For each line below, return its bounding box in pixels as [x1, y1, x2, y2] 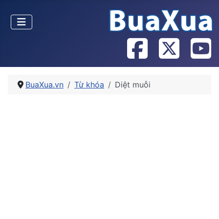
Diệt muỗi [115, 80, 151, 89]
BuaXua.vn [25, 80, 64, 89]
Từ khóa [74, 80, 104, 89]
